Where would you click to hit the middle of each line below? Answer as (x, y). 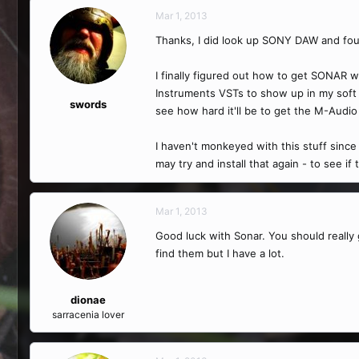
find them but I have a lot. (220, 253)
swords (88, 104)
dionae (88, 300)
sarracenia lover (88, 315)
